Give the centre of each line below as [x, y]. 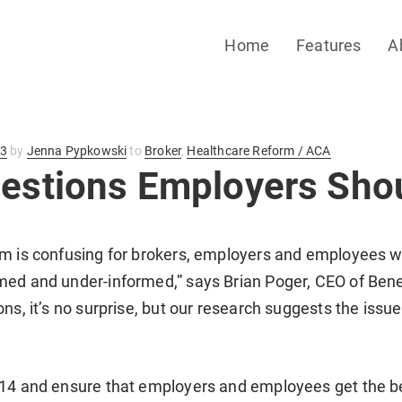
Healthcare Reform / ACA [259, 150]
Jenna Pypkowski [77, 150]
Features [329, 46]
